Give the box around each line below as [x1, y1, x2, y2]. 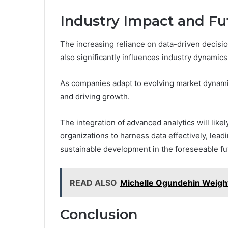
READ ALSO [70, 177, 117, 188]
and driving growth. [60, 91, 130, 101]
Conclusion [60, 206, 137, 223]
